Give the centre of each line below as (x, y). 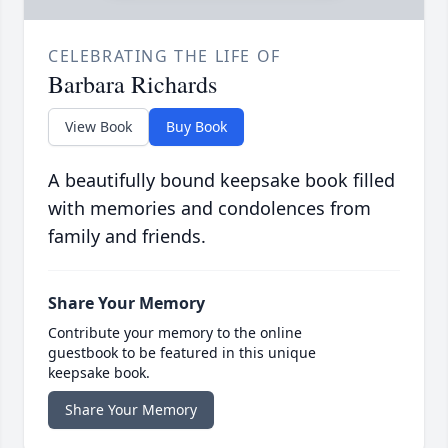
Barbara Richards (132, 84)
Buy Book (196, 127)
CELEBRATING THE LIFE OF (164, 56)
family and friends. (127, 236)
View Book (98, 127)
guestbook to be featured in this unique (182, 353)
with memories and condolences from (209, 208)
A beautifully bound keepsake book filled (221, 180)
